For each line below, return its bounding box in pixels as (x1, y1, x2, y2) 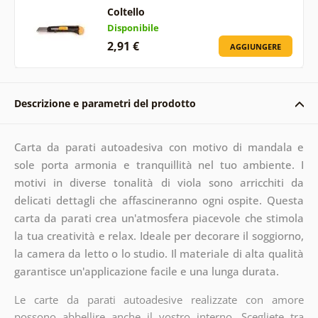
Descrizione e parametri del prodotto (13, 96, 196, 110)
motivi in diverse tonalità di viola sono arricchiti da (13, 175, 305, 190)
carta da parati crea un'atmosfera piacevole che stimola (13, 210, 305, 225)
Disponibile (106, 21, 159, 34)
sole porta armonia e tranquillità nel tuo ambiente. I (13, 157, 305, 172)
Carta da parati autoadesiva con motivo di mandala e (13, 139, 305, 154)
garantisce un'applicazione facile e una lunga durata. (13, 263, 279, 278)
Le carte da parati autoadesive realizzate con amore (13, 292, 305, 307)
